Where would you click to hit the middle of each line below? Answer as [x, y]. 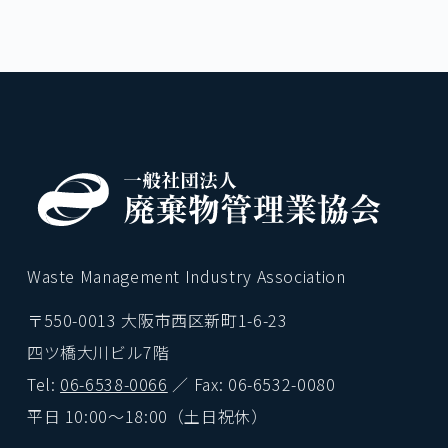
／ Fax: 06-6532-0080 [251, 384]
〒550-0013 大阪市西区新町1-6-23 [157, 320]
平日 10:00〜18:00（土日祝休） [147, 416]
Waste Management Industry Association [186, 276]
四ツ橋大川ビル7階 [98, 352]
